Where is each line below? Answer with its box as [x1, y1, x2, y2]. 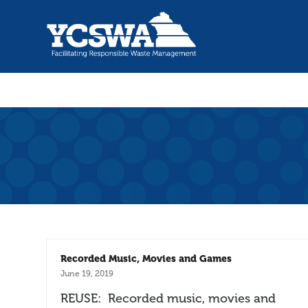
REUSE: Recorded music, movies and [60, 291, 276, 305]
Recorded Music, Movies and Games [60, 252, 232, 264]
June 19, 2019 [60, 268, 114, 278]
